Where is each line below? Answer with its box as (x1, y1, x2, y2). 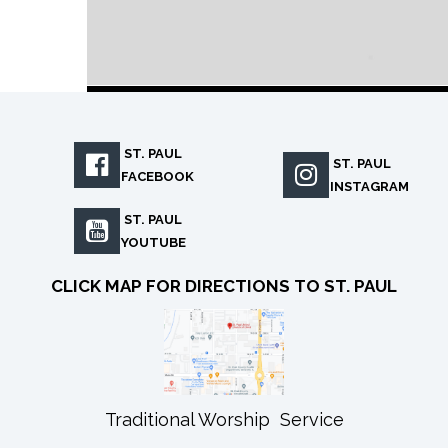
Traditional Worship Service (104, 409, 344, 430)
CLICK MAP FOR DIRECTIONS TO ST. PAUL (51, 275, 397, 296)
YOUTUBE (120, 234, 186, 250)
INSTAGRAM (329, 178, 409, 194)
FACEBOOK (120, 168, 194, 184)
